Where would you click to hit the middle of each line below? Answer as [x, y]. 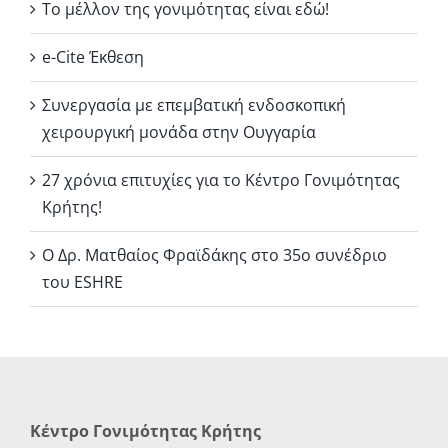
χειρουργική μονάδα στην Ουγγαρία [179, 132]
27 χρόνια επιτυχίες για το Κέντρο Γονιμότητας [221, 180]
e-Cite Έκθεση [93, 57]
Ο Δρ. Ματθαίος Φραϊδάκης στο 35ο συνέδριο [214, 255]
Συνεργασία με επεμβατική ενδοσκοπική [194, 105]
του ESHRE [82, 282]
